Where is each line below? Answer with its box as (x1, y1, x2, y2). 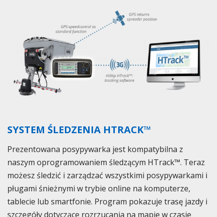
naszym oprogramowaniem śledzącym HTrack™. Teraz (7, 156, 205, 168)
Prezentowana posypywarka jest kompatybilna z (7, 143, 183, 155)
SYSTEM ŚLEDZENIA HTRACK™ (7, 123, 151, 136)
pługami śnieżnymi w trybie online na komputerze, (7, 183, 190, 194)
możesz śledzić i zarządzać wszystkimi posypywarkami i (7, 170, 207, 181)
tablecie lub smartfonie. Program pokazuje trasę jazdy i (7, 196, 207, 207)
